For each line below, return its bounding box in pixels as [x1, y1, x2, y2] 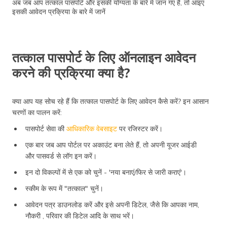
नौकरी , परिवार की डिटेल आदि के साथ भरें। [25, 211, 134, 220]
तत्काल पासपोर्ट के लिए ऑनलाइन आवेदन [12, 49, 196, 65]
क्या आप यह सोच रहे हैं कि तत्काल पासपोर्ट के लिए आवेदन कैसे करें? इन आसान [12, 96, 209, 106]
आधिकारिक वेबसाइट [66, 124, 117, 133]
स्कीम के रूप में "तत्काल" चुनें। [25, 183, 103, 193]
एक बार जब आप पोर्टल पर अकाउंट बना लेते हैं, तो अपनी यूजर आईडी [25, 140, 197, 149]
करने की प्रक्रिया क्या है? [12, 64, 130, 81]
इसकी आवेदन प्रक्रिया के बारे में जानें [12, 7, 105, 16]
